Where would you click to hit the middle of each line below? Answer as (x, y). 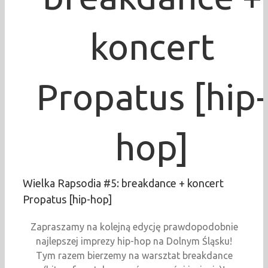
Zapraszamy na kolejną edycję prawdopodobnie (134, 227)
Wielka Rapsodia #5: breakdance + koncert (123, 183)
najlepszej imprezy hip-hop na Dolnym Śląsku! (134, 241)
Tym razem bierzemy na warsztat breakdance (134, 256)
